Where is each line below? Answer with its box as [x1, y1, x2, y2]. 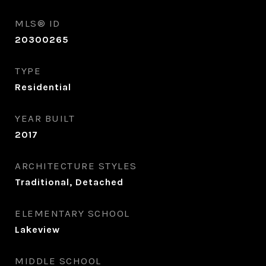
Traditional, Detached [15, 176, 123, 188]
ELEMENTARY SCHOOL [15, 207, 130, 219]
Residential [15, 81, 71, 93]
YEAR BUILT [15, 112, 75, 124]
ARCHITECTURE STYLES [15, 160, 137, 172]
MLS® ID [15, 17, 61, 29]
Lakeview [15, 224, 60, 235]
